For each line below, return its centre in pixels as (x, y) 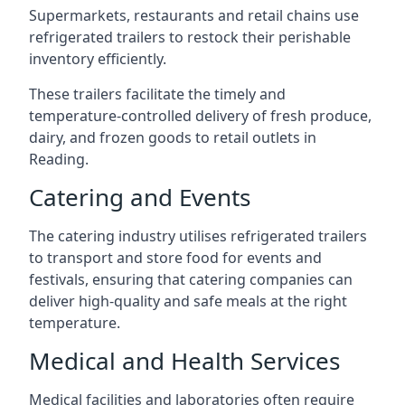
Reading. (59, 159)
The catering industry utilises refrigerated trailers (198, 236)
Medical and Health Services (184, 361)
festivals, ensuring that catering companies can (191, 279)
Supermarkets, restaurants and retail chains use (194, 15)
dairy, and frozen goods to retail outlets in (173, 137)
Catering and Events (140, 197)
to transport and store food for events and (175, 258)
